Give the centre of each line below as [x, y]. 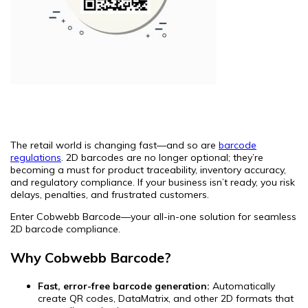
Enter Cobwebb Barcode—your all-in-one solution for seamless [153, 216]
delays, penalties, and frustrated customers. [110, 194]
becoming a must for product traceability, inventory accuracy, [148, 169]
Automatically [242, 286]
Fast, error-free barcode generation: [124, 286]
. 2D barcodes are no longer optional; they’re [162, 157]
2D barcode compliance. [65, 229]
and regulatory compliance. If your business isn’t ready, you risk [153, 182]
